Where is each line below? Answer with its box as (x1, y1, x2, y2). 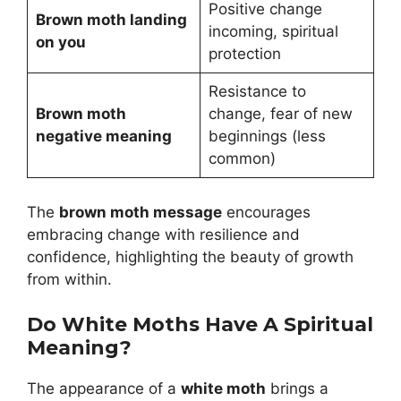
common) (208, 149, 276, 168)
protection (208, 45, 281, 64)
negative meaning (35, 127, 172, 146)
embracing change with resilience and (27, 225, 300, 243)
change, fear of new (208, 105, 353, 124)
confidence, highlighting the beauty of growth (27, 247, 354, 266)
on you (35, 33, 86, 52)
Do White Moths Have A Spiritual (27, 312, 373, 337)
